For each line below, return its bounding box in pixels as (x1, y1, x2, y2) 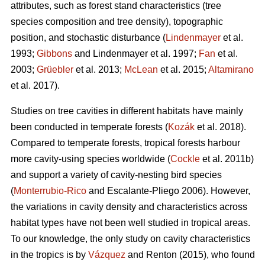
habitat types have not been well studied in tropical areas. (11, 218, 250, 228)
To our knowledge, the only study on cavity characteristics (11, 234, 250, 244)
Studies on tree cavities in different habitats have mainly (11, 106, 243, 117)
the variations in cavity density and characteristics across (11, 202, 247, 212)
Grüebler (37, 64, 73, 75)
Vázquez (88, 250, 125, 260)
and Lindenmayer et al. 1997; (72, 49, 199, 59)
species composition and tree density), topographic (11, 17, 223, 27)
